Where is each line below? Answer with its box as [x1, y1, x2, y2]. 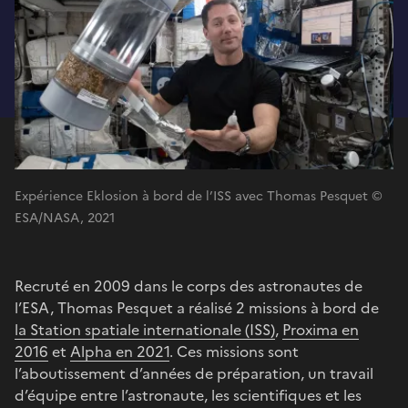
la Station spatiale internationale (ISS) [15, 318, 275, 341]
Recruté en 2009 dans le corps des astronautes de [15, 274, 362, 297]
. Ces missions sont [169, 340, 299, 362]
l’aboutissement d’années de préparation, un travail [15, 362, 373, 384]
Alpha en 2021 [70, 340, 169, 362]
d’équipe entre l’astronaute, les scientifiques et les [15, 383, 362, 406]
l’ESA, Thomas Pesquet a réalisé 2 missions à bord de [15, 296, 379, 319]
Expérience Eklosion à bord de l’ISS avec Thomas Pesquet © [15, 186, 382, 206]
